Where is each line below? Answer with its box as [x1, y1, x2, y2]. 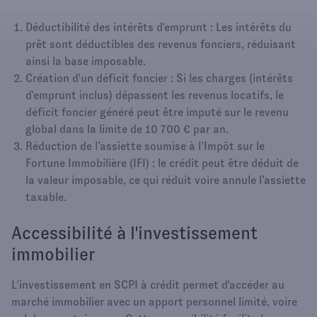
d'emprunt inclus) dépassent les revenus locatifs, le [25, 88, 284, 101]
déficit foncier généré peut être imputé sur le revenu [25, 105, 289, 118]
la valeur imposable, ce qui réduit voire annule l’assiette [25, 173, 306, 186]
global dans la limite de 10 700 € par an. [25, 122, 229, 135]
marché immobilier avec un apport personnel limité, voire [11, 295, 297, 308]
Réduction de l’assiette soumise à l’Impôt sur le [25, 139, 265, 152]
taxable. [25, 190, 67, 203]
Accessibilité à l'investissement [11, 223, 258, 243]
